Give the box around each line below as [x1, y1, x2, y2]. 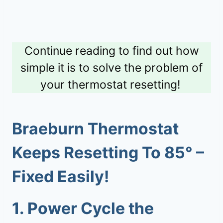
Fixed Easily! [12, 166, 109, 186]
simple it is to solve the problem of [20, 60, 203, 75]
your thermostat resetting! [40, 77, 183, 92]
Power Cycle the [27, 198, 154, 218]
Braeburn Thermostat [12, 118, 179, 138]
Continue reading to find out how [24, 43, 199, 58]
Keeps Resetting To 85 [12, 142, 185, 162]
